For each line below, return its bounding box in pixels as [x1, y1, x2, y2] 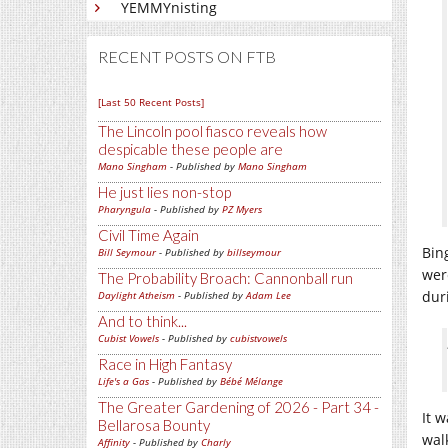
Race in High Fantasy [98, 355, 232, 373]
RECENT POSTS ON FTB [98, 47, 276, 66]
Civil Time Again [98, 226, 199, 244]
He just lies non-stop [98, 183, 231, 201]
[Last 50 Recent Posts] [98, 95, 204, 109]
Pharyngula [98, 202, 151, 216]
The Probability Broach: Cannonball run [98, 269, 353, 287]
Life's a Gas [98, 374, 149, 388]
